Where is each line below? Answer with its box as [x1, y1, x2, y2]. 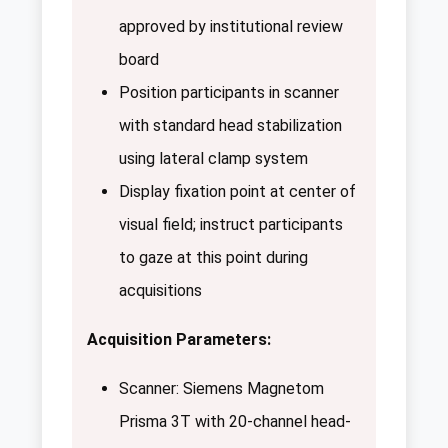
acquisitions [119, 281, 202, 301]
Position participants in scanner [119, 83, 339, 103]
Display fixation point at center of [119, 182, 356, 202]
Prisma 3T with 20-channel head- [119, 412, 351, 432]
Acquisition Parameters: [87, 330, 271, 350]
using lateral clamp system [119, 149, 308, 169]
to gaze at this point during [119, 248, 308, 268]
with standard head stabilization [119, 116, 342, 136]
